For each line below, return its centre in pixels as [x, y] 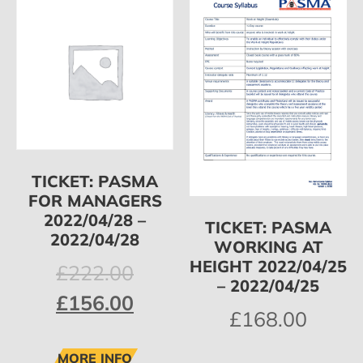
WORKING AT [268, 247]
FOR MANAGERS [95, 201]
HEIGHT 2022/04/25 [268, 267]
